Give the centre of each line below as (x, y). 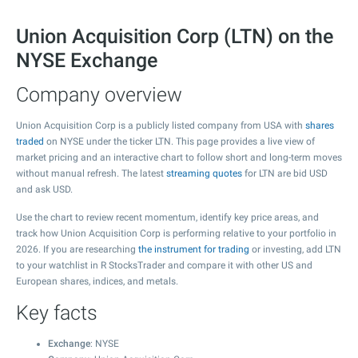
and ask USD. (44, 189)
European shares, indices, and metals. (97, 281)
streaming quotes (204, 173)
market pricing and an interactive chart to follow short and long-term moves (179, 157)
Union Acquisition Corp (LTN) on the (175, 36)
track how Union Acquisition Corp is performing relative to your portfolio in (176, 233)
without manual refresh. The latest (91, 173)
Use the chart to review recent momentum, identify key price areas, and (167, 217)
